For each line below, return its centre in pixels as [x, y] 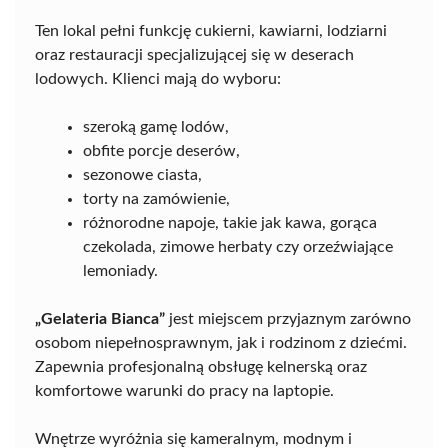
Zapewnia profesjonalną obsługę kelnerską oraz [201, 367]
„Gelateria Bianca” [100, 319]
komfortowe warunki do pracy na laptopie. [184, 391]
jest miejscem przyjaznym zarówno [288, 319]
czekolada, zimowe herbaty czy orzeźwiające [238, 247]
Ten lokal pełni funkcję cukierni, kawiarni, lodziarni [211, 31]
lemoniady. [120, 271]
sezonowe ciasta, [142, 175]
